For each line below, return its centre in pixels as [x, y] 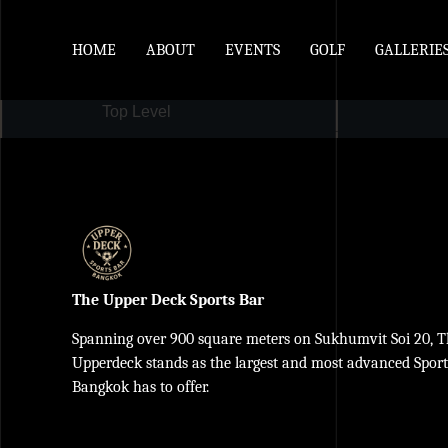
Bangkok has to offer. [140, 386]
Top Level [136, 111]
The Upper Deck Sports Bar [168, 300]
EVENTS [252, 50]
